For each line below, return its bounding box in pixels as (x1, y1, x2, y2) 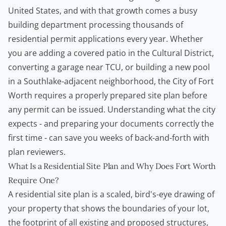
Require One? (8, 175, 60, 186)
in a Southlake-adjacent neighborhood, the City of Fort (8, 76, 214, 87)
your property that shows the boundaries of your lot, (8, 203, 209, 214)
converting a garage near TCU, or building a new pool (8, 62, 210, 73)
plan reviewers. (8, 146, 66, 158)
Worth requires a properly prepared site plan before (8, 90, 207, 101)
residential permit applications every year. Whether (8, 33, 203, 45)
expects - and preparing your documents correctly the (8, 118, 214, 130)
